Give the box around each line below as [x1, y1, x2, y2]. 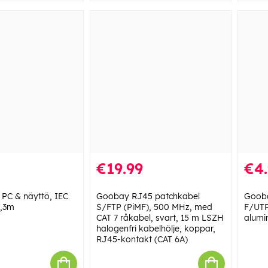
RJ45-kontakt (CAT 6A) [96, 234, 188, 245]
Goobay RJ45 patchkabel [96, 191, 200, 202]
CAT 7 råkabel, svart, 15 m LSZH [96, 212, 224, 224]
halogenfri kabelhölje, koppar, [96, 223, 215, 234]
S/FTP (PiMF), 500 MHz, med [96, 202, 212, 213]
